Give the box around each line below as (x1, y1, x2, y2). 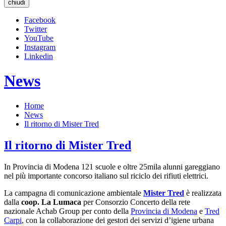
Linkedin (24, 52, 53, 61)
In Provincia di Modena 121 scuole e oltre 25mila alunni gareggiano (4, 162, 220, 171)
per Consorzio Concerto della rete (83, 197, 190, 206)
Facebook (24, 16, 55, 24)
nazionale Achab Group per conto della (4, 206, 131, 215)
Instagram (24, 43, 55, 51)
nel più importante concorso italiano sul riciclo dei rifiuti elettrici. (4, 171, 208, 180)
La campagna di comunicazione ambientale (4, 188, 143, 197)
